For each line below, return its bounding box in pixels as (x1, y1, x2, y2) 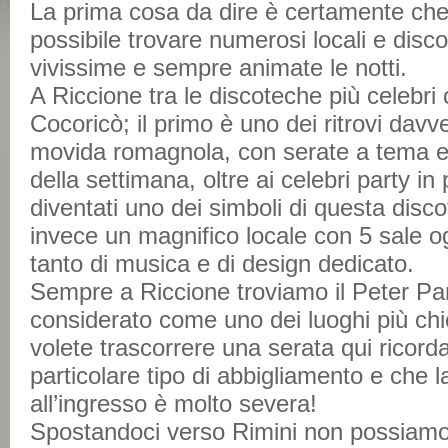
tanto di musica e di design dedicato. (30, 250, 414, 277)
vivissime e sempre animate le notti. (30, 54, 407, 81)
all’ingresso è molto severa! (30, 390, 317, 417)
